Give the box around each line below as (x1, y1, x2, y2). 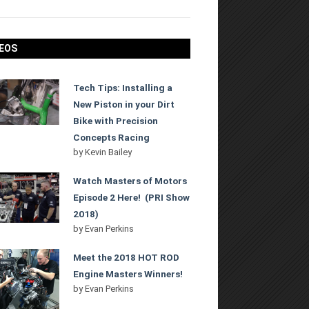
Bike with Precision (73, 115, 159, 126)
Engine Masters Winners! (73, 268, 183, 279)
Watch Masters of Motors (73, 175, 188, 186)
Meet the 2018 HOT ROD (73, 252, 180, 263)
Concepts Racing (73, 132, 150, 143)
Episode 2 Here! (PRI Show (73, 192, 190, 203)
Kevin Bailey (85, 147, 132, 157)
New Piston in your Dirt (73, 99, 175, 110)
